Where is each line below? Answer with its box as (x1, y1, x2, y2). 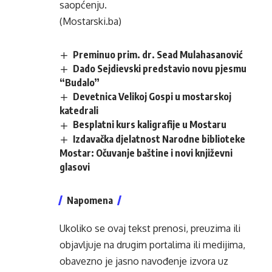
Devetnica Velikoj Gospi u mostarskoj (73, 90, 232, 103)
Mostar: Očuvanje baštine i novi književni (59, 146, 233, 159)
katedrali (59, 104, 98, 117)
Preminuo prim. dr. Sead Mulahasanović (73, 49, 243, 61)
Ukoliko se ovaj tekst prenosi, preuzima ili (59, 222, 240, 234)
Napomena (67, 194, 113, 206)
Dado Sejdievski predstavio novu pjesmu (73, 63, 247, 75)
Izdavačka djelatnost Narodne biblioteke (73, 132, 246, 145)
